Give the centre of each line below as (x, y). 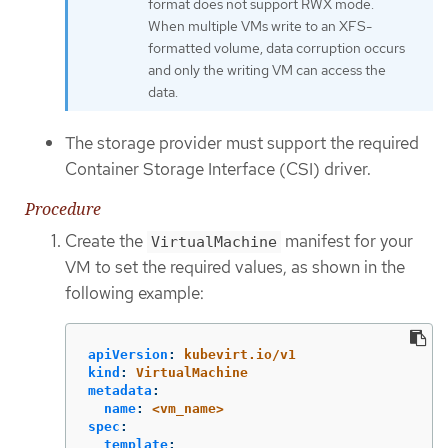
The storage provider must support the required (242, 142)
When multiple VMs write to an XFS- (260, 26)
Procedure (63, 209)
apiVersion (128, 354)
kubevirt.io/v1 (240, 354)
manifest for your (347, 241)
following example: (134, 293)
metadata (120, 390)
